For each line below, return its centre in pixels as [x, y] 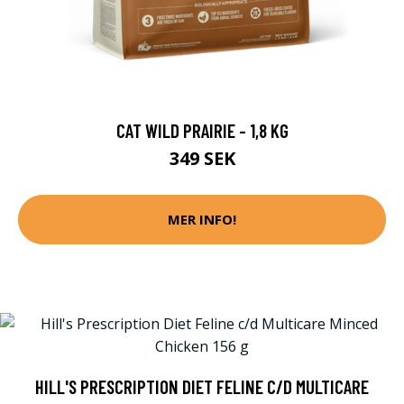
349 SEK [202, 158]
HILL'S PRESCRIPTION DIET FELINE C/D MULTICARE [202, 386]
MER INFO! [202, 220]
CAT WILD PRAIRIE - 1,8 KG [202, 130]
